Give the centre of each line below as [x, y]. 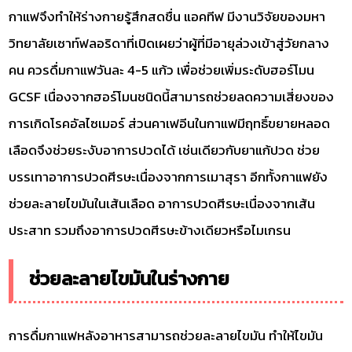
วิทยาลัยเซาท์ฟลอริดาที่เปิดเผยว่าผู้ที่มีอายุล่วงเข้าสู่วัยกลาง [169, 43]
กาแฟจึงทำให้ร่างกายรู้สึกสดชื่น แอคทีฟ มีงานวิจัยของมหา [167, 16]
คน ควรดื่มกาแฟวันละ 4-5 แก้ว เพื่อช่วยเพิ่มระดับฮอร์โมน [162, 70]
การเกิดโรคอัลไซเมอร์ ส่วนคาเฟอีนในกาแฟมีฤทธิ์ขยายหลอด [170, 123]
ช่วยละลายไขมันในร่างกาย [130, 278]
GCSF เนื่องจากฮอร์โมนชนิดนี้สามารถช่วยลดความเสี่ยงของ [172, 96]
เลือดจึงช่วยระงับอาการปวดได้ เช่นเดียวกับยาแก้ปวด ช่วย [165, 150]
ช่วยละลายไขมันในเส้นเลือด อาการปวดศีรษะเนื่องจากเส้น [162, 203]
